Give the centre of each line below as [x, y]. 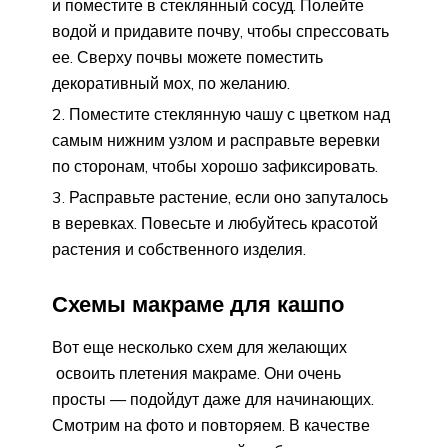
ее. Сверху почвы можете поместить [187, 57]
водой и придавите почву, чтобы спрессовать [220, 31]
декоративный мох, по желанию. [171, 83]
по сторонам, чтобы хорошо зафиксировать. [215, 166]
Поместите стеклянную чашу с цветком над [229, 114]
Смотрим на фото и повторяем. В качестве [211, 424]
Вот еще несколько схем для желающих [199, 346]
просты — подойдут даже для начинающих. [213, 398]
